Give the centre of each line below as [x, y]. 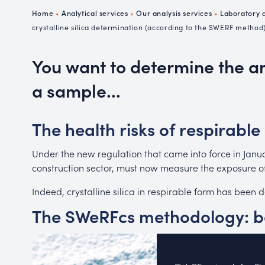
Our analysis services [174, 13]
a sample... [76, 90]
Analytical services [95, 13]
